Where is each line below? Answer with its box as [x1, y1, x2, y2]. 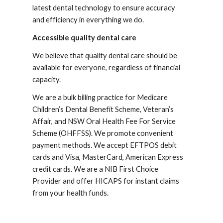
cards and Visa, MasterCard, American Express [32, 153, 184, 161]
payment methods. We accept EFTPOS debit [32, 141, 177, 149]
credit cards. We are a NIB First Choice [32, 165, 159, 173]
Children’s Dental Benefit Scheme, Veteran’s [32, 105, 174, 113]
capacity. [32, 75, 61, 84]
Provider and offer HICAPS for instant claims [32, 177, 180, 185]
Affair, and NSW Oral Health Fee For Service [32, 117, 176, 125]
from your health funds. [32, 189, 109, 197]
